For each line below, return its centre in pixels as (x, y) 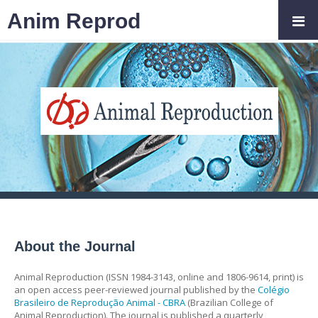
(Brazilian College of (229, 302)
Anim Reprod (74, 21)
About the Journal (75, 246)
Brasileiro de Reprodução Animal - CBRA (100, 302)
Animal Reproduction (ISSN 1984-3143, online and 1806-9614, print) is (159, 276)
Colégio (274, 289)
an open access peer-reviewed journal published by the (136, 289)
